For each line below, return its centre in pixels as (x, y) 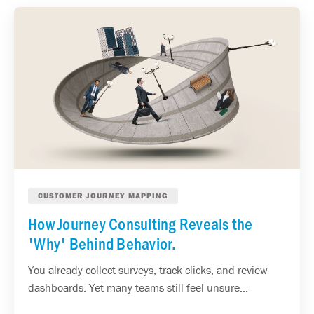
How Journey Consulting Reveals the (141, 223)
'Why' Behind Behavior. (102, 243)
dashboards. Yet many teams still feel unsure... (138, 287)
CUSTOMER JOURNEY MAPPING (103, 195)
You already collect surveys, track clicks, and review (148, 269)
